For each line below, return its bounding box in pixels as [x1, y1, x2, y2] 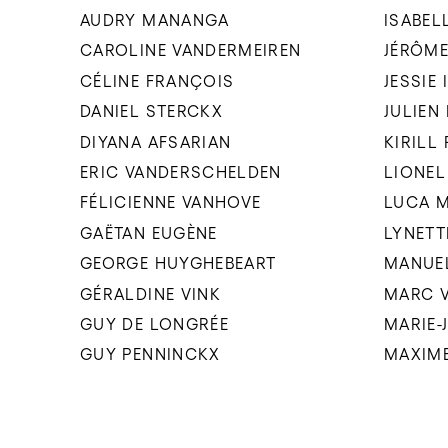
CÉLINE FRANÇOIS [80, 71, 235, 90]
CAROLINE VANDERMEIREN [80, 41, 302, 60]
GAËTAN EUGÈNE [80, 223, 218, 242]
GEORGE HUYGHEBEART [80, 254, 277, 273]
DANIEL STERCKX [80, 102, 224, 121]
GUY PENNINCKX [80, 345, 221, 364]
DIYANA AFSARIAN [80, 132, 232, 151]
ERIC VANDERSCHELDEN [80, 162, 282, 181]
